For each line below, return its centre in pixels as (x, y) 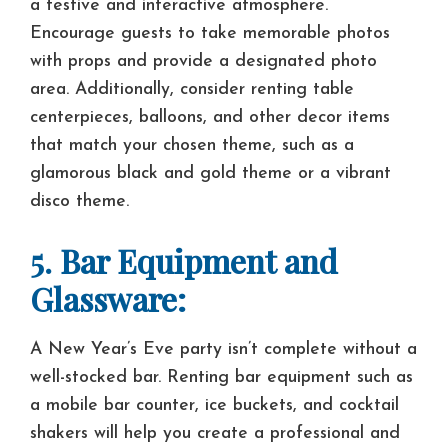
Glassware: (108, 298)
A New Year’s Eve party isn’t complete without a (223, 349)
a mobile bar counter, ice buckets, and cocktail (214, 405)
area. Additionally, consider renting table (192, 89)
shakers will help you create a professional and (215, 433)
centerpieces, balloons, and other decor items (210, 117)
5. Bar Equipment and (184, 260)
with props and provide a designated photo (203, 61)
